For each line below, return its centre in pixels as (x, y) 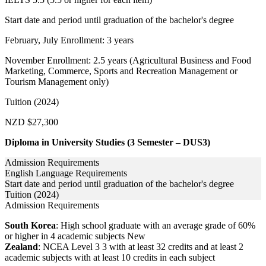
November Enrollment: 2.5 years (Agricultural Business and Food (128, 61)
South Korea (30, 226)
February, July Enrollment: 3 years (69, 40)
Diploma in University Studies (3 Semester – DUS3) (107, 142)
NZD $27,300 (31, 122)
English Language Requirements (66, 173)
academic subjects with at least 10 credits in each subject (110, 258)
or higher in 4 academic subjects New (75, 236)
